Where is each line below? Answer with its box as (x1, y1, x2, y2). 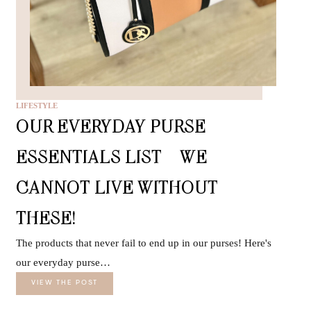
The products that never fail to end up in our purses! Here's (16, 237, 272, 249)
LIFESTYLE (16, 101, 58, 110)
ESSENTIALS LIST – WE (16, 145, 208, 167)
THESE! (16, 206, 77, 228)
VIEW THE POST (31, 279, 99, 287)
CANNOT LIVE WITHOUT (16, 176, 219, 198)
